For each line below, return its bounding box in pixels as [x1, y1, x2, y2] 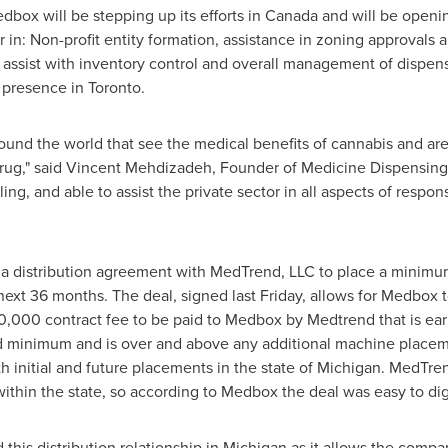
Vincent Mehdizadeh [65, 156, 212, 179]
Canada [264, 4, 318, 27]
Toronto [87, 76, 141, 99]
